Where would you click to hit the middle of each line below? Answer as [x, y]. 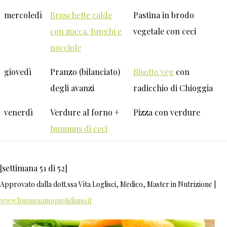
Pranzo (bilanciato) [85, 72]
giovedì [18, 72]
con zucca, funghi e [86, 31]
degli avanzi [72, 88]
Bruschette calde [81, 15]
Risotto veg [154, 72]
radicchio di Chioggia [173, 88]
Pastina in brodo [164, 15]
